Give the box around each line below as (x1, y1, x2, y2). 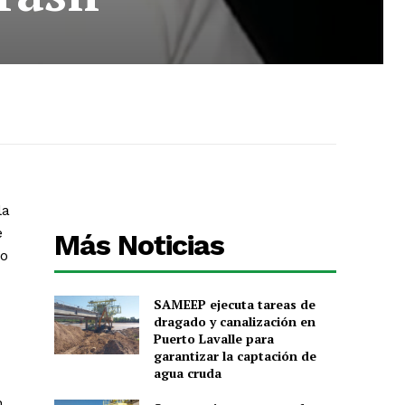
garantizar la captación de (153, 346, 316, 364)
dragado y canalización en (153, 312, 316, 330)
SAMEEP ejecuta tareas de (153, 295, 316, 313)
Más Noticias (54, 227, 225, 262)
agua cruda (153, 363, 221, 381)
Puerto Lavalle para (153, 329, 274, 347)
